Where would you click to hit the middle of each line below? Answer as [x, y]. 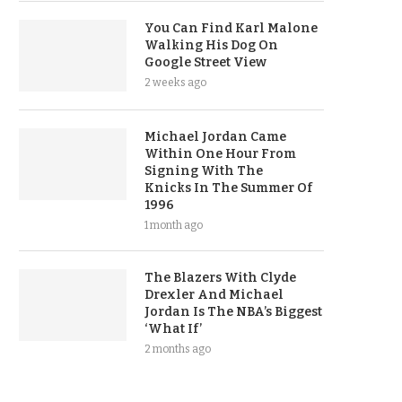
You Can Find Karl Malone [231, 29]
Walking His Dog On [211, 46]
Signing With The [204, 171]
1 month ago [174, 226]
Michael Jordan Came [215, 137]
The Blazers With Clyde [220, 278]
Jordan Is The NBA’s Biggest [233, 312]
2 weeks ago [175, 83]
